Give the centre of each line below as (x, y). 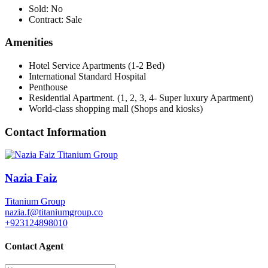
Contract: (46, 19)
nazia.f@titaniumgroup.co (54, 212)
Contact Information (56, 132)
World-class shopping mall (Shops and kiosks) (116, 109)
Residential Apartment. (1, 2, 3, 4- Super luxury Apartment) (141, 98)
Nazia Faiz (31, 178)
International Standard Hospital (87, 77)
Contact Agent (34, 246)
